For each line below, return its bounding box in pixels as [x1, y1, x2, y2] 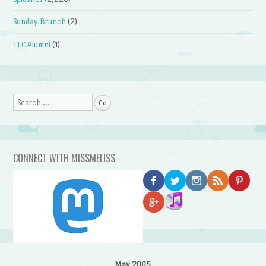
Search [13, 97, 37, 106]
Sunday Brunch [13, 17, 66, 27]
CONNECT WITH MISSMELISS [13, 150, 116, 165]
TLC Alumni [13, 40, 51, 49]
